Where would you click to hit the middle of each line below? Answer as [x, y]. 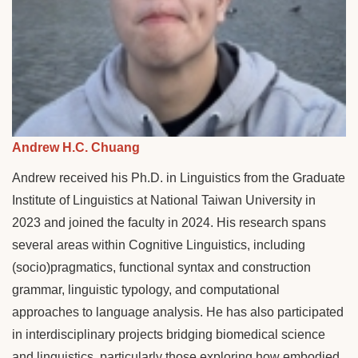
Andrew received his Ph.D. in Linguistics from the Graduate [179, 177]
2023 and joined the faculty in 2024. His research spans [169, 222]
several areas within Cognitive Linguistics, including [159, 245]
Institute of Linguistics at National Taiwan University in [164, 200]
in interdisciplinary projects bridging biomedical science [169, 334]
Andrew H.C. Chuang [76, 147]
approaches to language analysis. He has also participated [178, 312]
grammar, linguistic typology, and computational [146, 289]
